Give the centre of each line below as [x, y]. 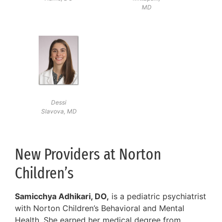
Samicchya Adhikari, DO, [62, 196]
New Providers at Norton [88, 154]
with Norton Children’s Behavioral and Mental [100, 208]
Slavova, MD [59, 111]
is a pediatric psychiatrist [158, 196]
